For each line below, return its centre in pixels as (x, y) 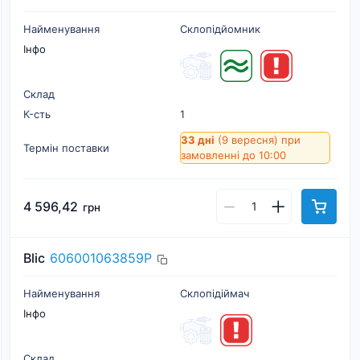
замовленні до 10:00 (233, 155)
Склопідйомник (220, 29)
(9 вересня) (248, 140)
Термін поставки (66, 147)
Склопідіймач (215, 293)
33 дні (198, 140)
